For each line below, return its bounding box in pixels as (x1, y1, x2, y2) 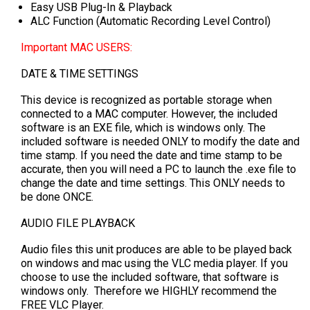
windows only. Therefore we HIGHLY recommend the (21, 284, 277, 298)
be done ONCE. (21, 190, 93, 204)
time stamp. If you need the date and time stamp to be (21, 149, 282, 163)
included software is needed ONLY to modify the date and (21, 135, 300, 149)
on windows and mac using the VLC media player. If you (21, 257, 288, 271)
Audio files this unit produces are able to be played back (21, 243, 292, 257)
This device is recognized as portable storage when (21, 93, 272, 107)
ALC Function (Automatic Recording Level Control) (30, 15, 271, 28)
